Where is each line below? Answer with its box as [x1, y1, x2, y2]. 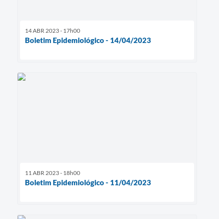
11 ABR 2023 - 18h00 [25, 169, 80, 176]
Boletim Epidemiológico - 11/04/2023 [25, 177, 151, 187]
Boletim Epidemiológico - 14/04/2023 [25, 35, 151, 44]
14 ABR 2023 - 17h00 [25, 26, 80, 34]
